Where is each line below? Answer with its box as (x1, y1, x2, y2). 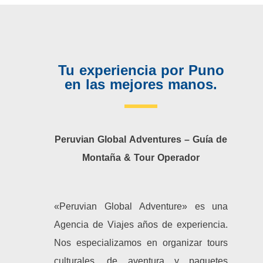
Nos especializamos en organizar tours (54, 234, 228, 252)
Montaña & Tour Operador (82, 149, 200, 167)
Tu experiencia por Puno (58, 57, 224, 85)
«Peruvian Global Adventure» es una (54, 197, 228, 216)
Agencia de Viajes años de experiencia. (54, 215, 228, 234)
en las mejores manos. (65, 71, 217, 99)
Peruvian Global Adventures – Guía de (55, 130, 227, 149)
